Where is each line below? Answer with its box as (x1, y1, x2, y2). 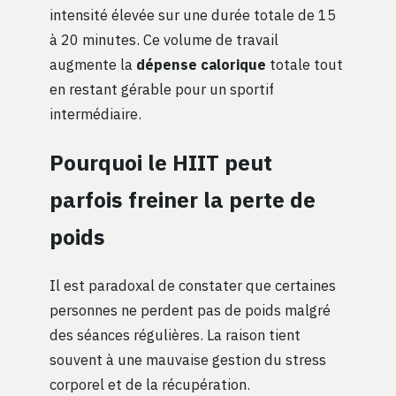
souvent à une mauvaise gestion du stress (49, 350, 326, 369)
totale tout (266, 55, 343, 74)
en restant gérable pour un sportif (49, 80, 274, 99)
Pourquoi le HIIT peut (49, 148, 272, 178)
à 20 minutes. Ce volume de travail (49, 30, 278, 49)
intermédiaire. (49, 104, 141, 124)
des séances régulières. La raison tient (49, 325, 301, 345)
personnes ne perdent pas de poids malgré (49, 301, 331, 320)
